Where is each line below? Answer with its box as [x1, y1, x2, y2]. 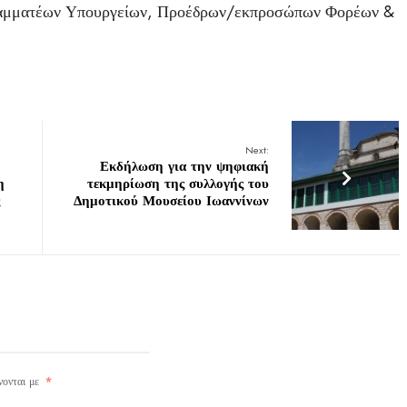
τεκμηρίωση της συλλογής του [87, 174, 270, 194]
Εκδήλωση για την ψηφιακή [100, 156, 270, 176]
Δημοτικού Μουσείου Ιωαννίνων [74, 191, 270, 211]
